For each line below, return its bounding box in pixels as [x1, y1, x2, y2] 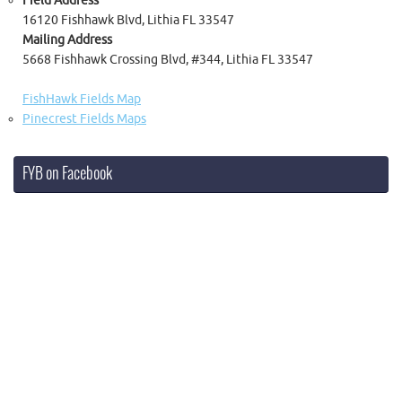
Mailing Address [22, 31, 112, 48]
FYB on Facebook [22, 164, 113, 183]
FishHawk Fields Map [22, 91, 141, 107]
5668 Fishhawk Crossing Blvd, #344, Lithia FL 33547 [22, 51, 313, 67]
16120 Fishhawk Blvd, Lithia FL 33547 [22, 12, 234, 28]
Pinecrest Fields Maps [22, 110, 146, 127]
